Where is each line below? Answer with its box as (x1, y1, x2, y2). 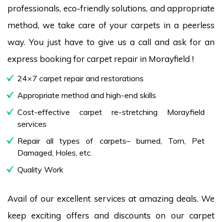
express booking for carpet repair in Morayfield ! (7, 53, 194, 64)
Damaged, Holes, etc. (17, 147, 92, 158)
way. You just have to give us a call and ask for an (7, 36, 215, 47)
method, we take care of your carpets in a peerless (7, 19, 215, 30)
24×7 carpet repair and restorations (17, 73, 144, 83)
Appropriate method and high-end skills (17, 90, 156, 100)
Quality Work (17, 164, 63, 174)
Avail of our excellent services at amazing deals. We (7, 193, 215, 204)
